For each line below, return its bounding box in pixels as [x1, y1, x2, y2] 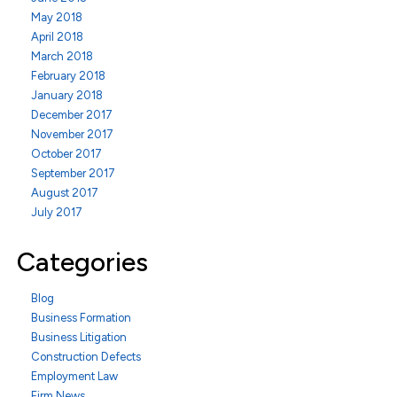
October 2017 [31, 147, 102, 160]
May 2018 [31, 11, 82, 24]
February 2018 [31, 69, 105, 82]
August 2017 [31, 186, 98, 199]
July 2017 [31, 206, 82, 219]
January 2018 [31, 89, 103, 102]
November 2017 [31, 128, 113, 141]
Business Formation [31, 311, 131, 324]
